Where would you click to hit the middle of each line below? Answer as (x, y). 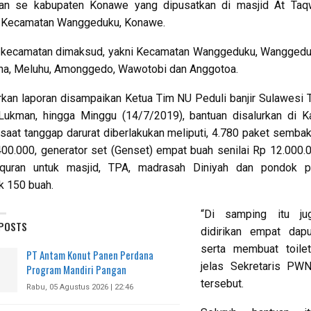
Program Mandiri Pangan (76, 270)
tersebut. (222, 284)
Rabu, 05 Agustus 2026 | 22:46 (80, 287)
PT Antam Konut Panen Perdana (90, 255)
